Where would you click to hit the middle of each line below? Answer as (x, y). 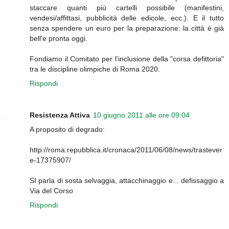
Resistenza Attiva (60, 115)
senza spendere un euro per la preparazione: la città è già (127, 28)
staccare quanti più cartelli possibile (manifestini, (127, 8)
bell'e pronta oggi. (59, 39)
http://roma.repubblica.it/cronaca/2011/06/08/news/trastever (126, 150)
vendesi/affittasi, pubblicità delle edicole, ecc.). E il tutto (127, 18)
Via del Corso (51, 191)
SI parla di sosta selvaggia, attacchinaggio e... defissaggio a (127, 181)
